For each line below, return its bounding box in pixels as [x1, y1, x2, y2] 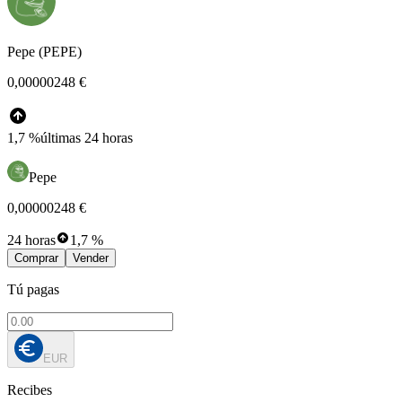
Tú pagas [7, 281, 59, 297]
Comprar [14, 250, 58, 265]
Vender [73, 250, 109, 265]
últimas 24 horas [40, 129, 133, 145]
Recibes [7, 381, 52, 398]
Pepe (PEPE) [7, 43, 82, 59]
